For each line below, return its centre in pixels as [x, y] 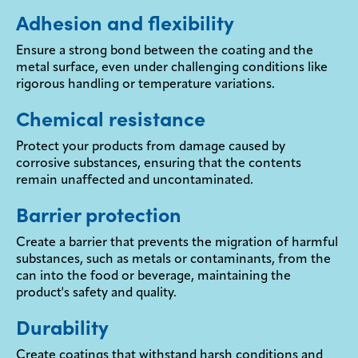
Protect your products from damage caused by [151, 147]
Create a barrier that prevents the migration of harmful [177, 243]
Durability [62, 328]
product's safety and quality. [96, 294]
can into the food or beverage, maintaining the [153, 277]
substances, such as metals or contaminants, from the [173, 260]
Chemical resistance [111, 119]
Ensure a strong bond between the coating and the [165, 52]
